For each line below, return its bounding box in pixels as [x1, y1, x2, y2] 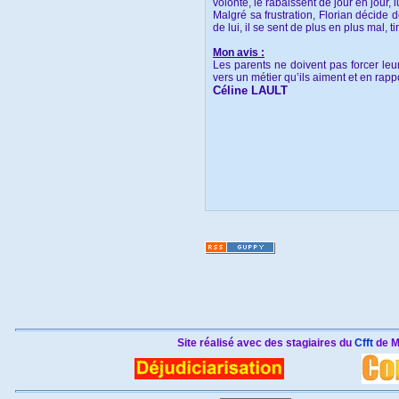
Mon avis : [213, 46, 265, 60]
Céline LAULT [213, 84, 288, 98]
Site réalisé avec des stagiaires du [177, 337, 354, 349]
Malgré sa [213, 9, 262, 22]
